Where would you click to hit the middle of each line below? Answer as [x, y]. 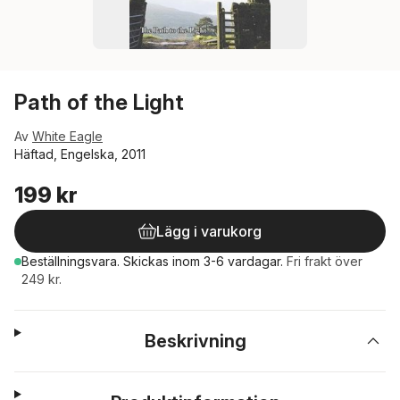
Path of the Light [99, 102]
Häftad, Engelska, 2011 [80, 154]
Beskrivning [196, 341]
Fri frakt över [325, 261]
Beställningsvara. [72, 261]
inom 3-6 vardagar [226, 261]
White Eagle [67, 136]
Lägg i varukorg [209, 231]
